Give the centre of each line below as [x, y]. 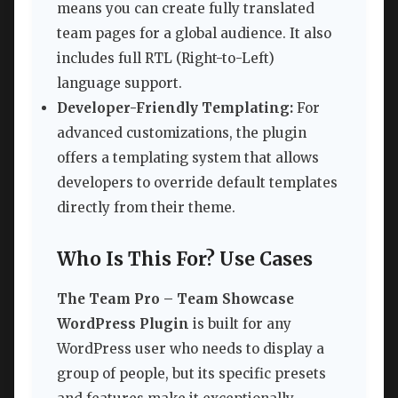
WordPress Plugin [123, 324]
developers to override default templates [197, 183]
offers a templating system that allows [188, 158]
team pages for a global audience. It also [194, 34]
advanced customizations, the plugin [182, 133]
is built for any [240, 324]
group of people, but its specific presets [191, 374]
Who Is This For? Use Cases [185, 260]
